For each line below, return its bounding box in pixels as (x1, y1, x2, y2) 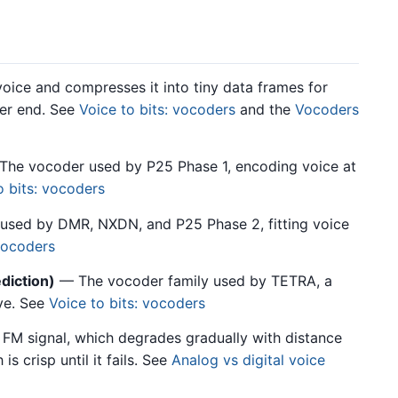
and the (235, 99, 295, 118)
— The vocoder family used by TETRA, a (55, 272, 332, 291)
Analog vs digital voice (171, 351, 325, 370)
